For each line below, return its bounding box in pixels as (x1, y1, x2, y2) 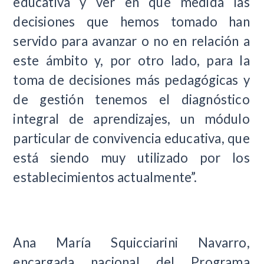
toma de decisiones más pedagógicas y (13, 72, 250, 88)
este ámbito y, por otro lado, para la (13, 52, 250, 69)
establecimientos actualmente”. (13, 169, 197, 186)
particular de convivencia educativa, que (13, 130, 250, 147)
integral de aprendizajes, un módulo (13, 111, 250, 127)
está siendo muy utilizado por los (13, 150, 250, 166)
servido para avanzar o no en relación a (13, 33, 250, 49)
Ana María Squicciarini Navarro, (13, 234, 250, 250)
